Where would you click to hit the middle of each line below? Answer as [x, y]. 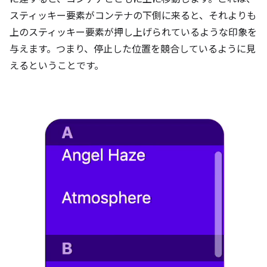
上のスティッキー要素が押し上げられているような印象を [133, 32]
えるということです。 [57, 66]
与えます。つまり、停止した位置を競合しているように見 [133, 49]
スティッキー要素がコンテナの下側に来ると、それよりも [133, 16]
